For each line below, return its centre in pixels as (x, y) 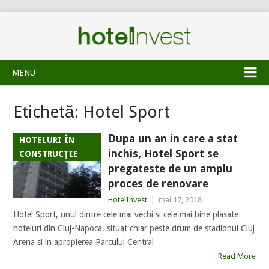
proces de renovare (158, 183)
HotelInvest (127, 200)
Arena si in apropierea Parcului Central (84, 242)
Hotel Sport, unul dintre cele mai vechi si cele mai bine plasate (126, 214)
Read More (237, 256)
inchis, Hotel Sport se (163, 153)
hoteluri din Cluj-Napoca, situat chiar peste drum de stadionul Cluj (134, 228)
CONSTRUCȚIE (49, 154)
